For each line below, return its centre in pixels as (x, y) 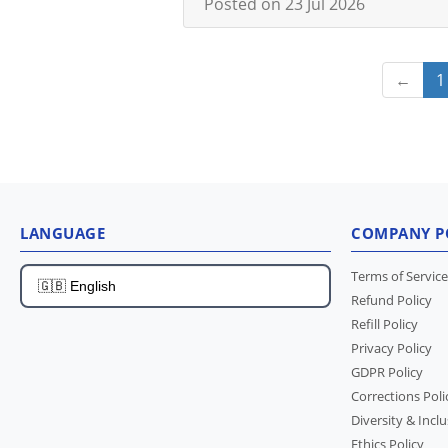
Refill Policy (384, 324)
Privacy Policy (391, 348)
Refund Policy (391, 300)
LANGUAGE (62, 233)
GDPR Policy (387, 372)
